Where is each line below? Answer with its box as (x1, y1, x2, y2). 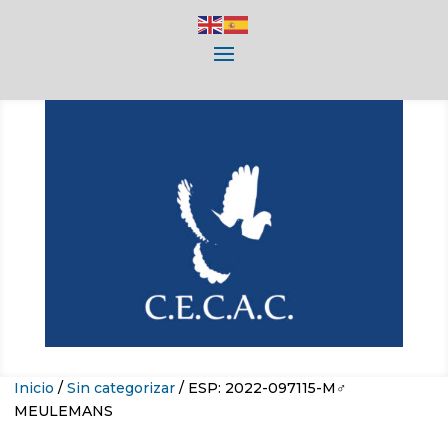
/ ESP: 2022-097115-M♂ (175, 379, 347, 398)
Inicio (14, 379, 54, 398)
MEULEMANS (14, 402, 113, 421)
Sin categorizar (67, 379, 175, 398)
